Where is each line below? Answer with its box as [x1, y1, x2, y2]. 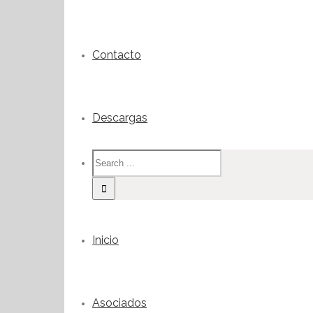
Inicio [92, 233, 119, 247]
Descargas [92, 111, 147, 124]
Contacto [92, 48, 141, 61]
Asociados [92, 296, 147, 310]
